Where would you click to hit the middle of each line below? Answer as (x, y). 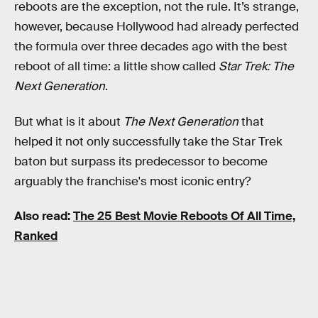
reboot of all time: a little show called (116, 66)
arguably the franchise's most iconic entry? (132, 181)
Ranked (36, 236)
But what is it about (69, 121)
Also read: (44, 216)
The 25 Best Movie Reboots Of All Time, (184, 216)
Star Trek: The (256, 66)
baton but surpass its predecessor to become (141, 161)
